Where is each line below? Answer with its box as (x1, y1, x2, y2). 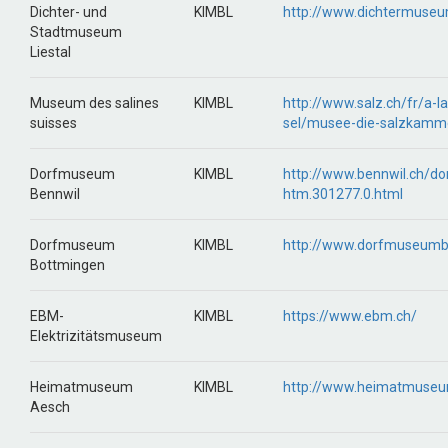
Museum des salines (30, 95, 159, 111)
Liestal (30, 44, 71, 60)
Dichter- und (30, 4, 107, 20)
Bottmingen (30, 257, 105, 273)
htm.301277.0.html (283, 186, 403, 202)
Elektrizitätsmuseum (30, 328, 162, 344)
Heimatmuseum (30, 379, 133, 395)
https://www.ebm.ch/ (283, 308, 417, 324)
